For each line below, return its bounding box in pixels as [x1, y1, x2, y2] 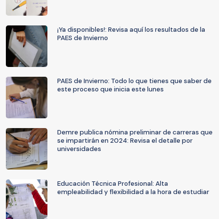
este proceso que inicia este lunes [57, 85, 164, 93]
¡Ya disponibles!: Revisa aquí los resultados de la [57, 25, 205, 34]
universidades [57, 145, 101, 153]
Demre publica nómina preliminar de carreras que [57, 128, 213, 136]
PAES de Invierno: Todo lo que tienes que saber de [57, 77, 212, 85]
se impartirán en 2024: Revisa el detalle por [57, 136, 193, 145]
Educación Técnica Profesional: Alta [57, 179, 168, 188]
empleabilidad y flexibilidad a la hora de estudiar [57, 188, 209, 196]
